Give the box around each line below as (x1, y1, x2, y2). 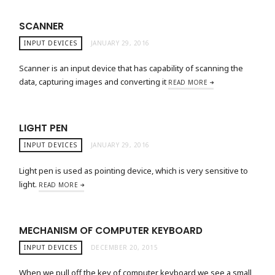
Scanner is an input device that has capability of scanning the (19, 63, 244, 74)
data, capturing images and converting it (19, 76, 169, 88)
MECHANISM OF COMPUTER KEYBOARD (19, 223, 203, 237)
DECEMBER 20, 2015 (90, 242, 158, 252)
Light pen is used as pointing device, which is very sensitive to (19, 165, 249, 176)
